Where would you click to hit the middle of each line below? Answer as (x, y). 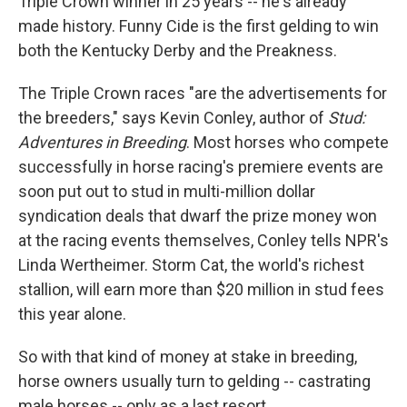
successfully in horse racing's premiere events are (201, 167)
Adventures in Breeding (102, 142)
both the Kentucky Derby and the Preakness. (178, 50)
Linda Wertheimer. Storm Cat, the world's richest (191, 265)
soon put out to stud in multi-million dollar (167, 191)
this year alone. (72, 314)
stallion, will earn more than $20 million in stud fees (201, 289)
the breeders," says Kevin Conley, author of (173, 118)
